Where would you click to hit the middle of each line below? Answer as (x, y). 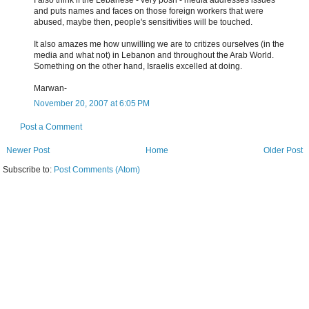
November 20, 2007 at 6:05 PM (92, 104)
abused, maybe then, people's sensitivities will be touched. (143, 22)
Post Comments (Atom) (97, 170)
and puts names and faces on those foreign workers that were (149, 11)
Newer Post (28, 151)
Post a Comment (51, 127)
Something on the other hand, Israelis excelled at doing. (138, 67)
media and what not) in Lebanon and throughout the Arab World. (154, 56)
